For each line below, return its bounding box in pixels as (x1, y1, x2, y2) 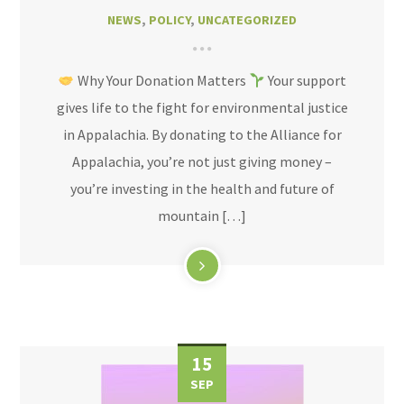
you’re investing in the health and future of (69, 179, 335, 197)
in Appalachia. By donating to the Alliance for (62, 125, 342, 143)
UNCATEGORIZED (197, 12, 297, 28)
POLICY (149, 12, 190, 28)
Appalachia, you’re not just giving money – (72, 152, 332, 170)
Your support (264, 71, 346, 89)
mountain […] (158, 207, 246, 225)
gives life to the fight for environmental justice (56, 98, 348, 116)
